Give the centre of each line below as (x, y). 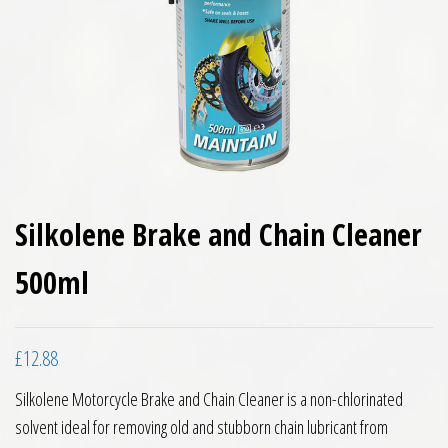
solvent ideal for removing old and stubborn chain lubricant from (201, 427)
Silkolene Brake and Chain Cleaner (218, 234)
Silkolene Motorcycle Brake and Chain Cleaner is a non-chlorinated (209, 399)
